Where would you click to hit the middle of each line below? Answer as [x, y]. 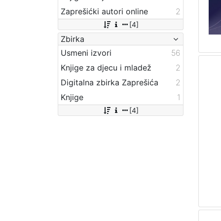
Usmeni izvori [86, 53]
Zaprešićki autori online [104, 11]
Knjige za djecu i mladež [106, 67]
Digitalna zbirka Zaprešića [110, 82]
